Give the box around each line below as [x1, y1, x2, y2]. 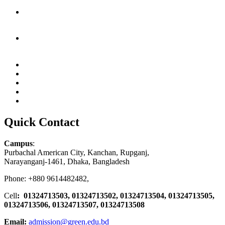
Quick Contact [4, 115, 79, 129]
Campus [4, 139, 33, 148]
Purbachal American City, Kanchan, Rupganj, [4, 148, 149, 157]
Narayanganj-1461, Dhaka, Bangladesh [4, 157, 130, 166]
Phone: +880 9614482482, [4, 174, 89, 183]
